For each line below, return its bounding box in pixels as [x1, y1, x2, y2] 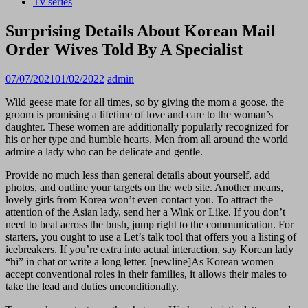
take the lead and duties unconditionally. [5, 280, 179, 292]
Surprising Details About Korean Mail [5, 21, 276, 40]
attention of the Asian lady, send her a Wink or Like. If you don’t [5, 206, 285, 218]
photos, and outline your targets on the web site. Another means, [5, 181, 283, 193]
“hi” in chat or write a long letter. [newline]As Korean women [5, 255, 274, 267]
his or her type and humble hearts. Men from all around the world [5, 133, 288, 145]
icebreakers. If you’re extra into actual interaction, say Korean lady [5, 243, 294, 255]
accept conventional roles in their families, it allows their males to [5, 267, 287, 280]
